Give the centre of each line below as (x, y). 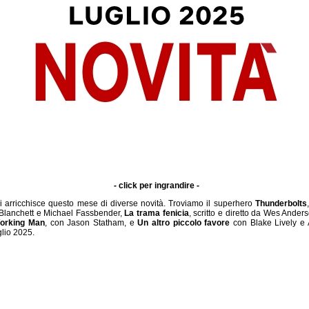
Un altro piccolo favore (184, 223)
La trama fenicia (157, 213)
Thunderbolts (281, 203)
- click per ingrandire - (156, 186)
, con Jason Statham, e (91, 223)
